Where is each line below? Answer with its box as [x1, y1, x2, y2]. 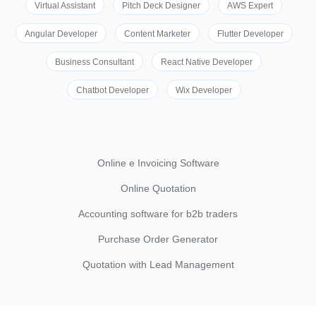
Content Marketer [123, 29, 190, 39]
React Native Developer [161, 57, 253, 67]
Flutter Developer [217, 29, 284, 39]
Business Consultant [55, 57, 134, 67]
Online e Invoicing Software [97, 157, 219, 169]
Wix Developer [175, 85, 232, 95]
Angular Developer [24, 29, 97, 39]
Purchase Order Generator [98, 233, 218, 245]
